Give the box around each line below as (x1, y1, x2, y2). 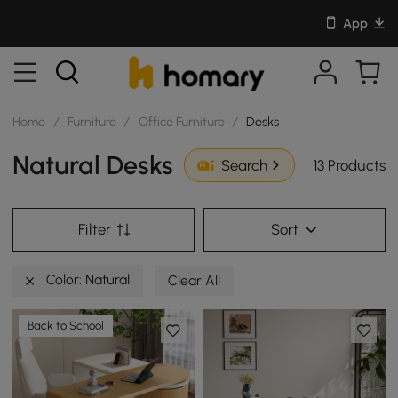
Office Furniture (138, 113, 225, 130)
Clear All (168, 272, 221, 290)
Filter (77, 220, 111, 239)
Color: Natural (43, 271, 131, 289)
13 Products (313, 155, 386, 174)
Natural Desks (12, 149, 174, 180)
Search (220, 156, 267, 175)
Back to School (28, 319, 105, 333)
